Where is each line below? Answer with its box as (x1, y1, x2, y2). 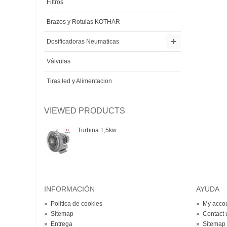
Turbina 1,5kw (78, 127, 117, 134)
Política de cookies (51, 200, 102, 208)
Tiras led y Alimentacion (47, 78, 112, 85)
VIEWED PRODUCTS (44, 106, 125, 116)
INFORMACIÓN (44, 185, 95, 194)
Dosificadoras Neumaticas (47, 38, 119, 46)
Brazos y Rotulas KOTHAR (47, 18, 120, 26)
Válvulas (47, 58, 70, 65)
